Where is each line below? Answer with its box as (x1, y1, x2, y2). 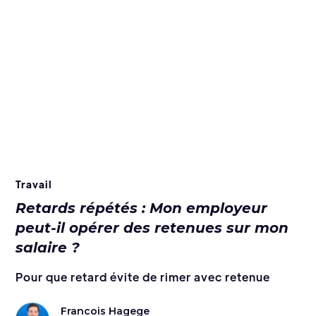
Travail (16, 177, 53, 190)
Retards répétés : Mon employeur (16, 199, 268, 217)
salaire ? (16, 238, 80, 256)
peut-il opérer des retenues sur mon (16, 219, 289, 236)
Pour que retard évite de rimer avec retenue (16, 269, 271, 284)
